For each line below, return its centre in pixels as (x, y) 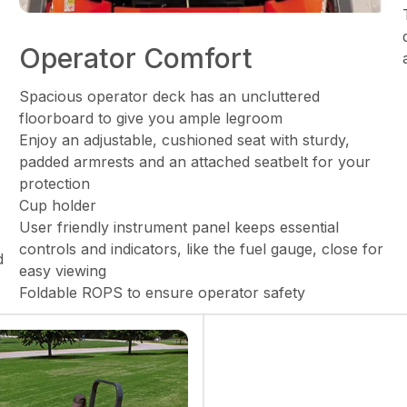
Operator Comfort (136, 59)
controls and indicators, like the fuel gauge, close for (202, 249)
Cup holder (58, 206)
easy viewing (63, 271)
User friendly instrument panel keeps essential (179, 228)
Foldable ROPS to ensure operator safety (163, 293)
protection (55, 184)
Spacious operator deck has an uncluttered (170, 97)
